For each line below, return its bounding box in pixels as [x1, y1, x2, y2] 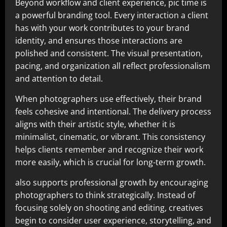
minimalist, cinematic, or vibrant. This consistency [15, 131, 205, 143]
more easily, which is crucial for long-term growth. [15, 157, 206, 168]
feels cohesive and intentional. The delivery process [15, 106, 211, 118]
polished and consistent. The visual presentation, [15, 48, 203, 59]
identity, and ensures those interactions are [15, 35, 182, 47]
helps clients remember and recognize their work [15, 144, 203, 156]
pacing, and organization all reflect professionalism [15, 60, 210, 72]
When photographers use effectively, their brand [15, 93, 202, 105]
